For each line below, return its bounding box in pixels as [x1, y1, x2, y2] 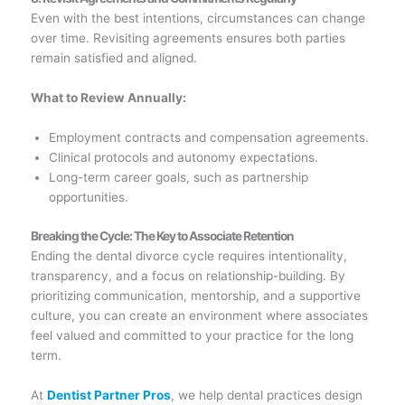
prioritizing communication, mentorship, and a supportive [30, 287, 361, 303]
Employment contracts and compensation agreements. [49, 130, 370, 146]
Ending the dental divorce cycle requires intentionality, [30, 248, 347, 263]
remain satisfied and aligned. [30, 51, 197, 66]
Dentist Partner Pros [46, 387, 171, 402]
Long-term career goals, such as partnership [49, 170, 309, 185]
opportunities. [49, 190, 129, 205]
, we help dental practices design [170, 387, 363, 402]
